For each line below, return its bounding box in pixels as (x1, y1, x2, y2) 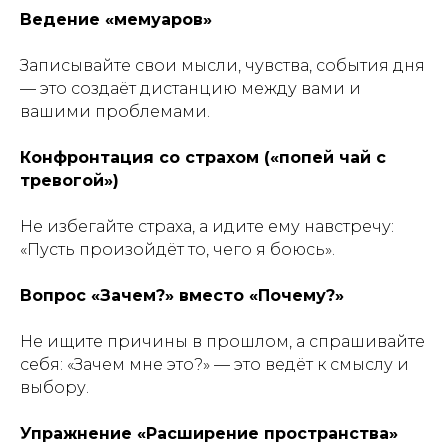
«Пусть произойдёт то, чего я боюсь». (20, 240, 335, 259)
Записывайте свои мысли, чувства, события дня (20, 56, 425, 75)
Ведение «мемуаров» (20, 10, 212, 29)
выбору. (20, 378, 89, 397)
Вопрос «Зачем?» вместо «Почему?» (20, 286, 344, 305)
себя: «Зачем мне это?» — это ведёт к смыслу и (20, 355, 409, 374)
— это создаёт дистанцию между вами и (20, 79, 361, 98)
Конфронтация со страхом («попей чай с (20, 148, 386, 167)
